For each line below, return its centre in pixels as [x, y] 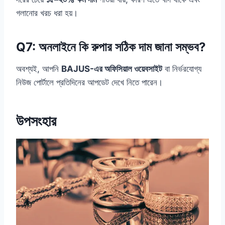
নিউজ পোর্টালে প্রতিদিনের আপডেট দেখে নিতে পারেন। [89, 83]
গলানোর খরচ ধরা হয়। [47, 13]
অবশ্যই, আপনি [39, 69]
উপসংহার [36, 121]
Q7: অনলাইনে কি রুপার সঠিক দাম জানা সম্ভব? [111, 47]
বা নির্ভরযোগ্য [182, 69]
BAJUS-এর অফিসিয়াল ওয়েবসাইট [112, 69]
